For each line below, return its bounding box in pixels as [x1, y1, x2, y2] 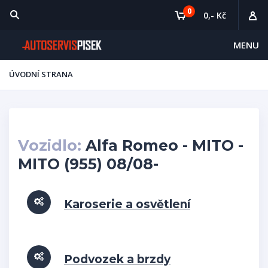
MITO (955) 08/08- [18, 155, 159, 173]
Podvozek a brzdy [64, 252, 170, 266]
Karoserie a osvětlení [64, 197, 190, 211]
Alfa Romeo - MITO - [81, 136, 243, 154]
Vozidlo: [18, 136, 81, 154]
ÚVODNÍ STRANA [9, 69, 73, 80]
